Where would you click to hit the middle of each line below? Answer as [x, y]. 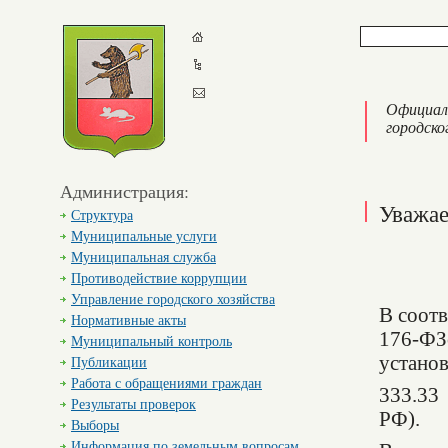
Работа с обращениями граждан [166, 383]
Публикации [109, 362]
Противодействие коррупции [159, 278]
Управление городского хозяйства [173, 299]
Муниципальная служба [143, 257]
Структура [102, 215]
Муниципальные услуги [144, 236]
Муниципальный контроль [151, 341]
